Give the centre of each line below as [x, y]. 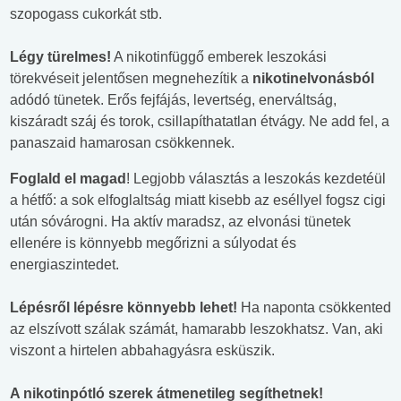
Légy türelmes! [60, 57]
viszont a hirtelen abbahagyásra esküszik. [142, 351]
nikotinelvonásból [313, 79]
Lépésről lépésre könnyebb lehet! [124, 308]
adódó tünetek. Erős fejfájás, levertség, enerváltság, [173, 100]
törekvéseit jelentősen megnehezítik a [131, 79]
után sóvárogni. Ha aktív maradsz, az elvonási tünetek [180, 222]
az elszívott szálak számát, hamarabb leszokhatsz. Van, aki [196, 329]
